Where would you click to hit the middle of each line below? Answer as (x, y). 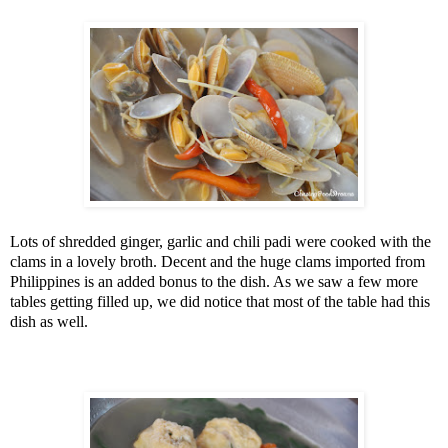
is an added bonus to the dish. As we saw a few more (249, 282)
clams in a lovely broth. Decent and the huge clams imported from (217, 262)
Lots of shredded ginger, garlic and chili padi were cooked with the (220, 242)
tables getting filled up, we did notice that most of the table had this (220, 302)
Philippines (45, 282)
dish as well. (49, 322)
